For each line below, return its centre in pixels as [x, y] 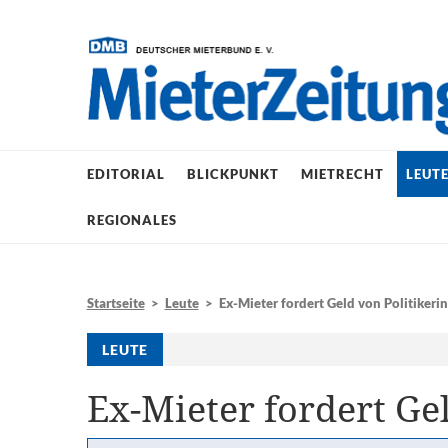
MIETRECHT [342, 173]
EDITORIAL [125, 173]
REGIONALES [131, 219]
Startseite [115, 302]
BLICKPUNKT [232, 173]
